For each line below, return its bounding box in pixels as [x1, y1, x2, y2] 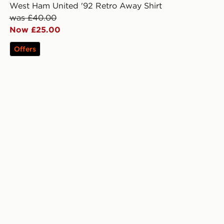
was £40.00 [9, 12, 56, 23]
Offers [13, 44, 36, 54]
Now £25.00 [9, 24, 60, 35]
